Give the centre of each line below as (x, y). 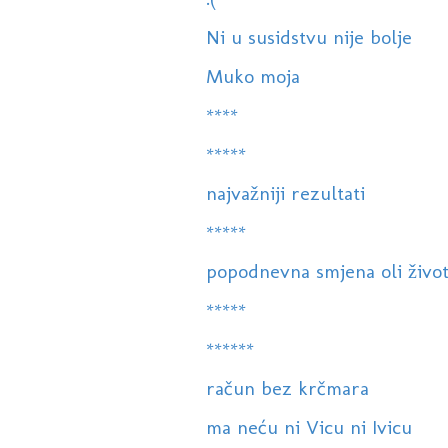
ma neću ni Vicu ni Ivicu (308, 427)
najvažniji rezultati (285, 193)
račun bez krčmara (287, 388)
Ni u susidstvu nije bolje (308, 37)
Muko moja (252, 76)
